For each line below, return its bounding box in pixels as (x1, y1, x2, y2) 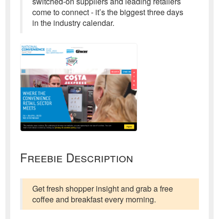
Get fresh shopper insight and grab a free (32, 182, 174, 194)
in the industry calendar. (32, 17, 115, 28)
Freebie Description (20, 148, 133, 166)
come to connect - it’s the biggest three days (32, 6, 184, 18)
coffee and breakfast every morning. (32, 193, 156, 205)
